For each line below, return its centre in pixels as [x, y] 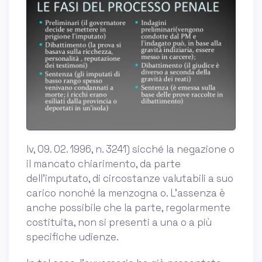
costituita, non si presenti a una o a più [119, 222]
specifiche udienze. [73, 237]
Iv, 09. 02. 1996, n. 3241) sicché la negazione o [130, 149]
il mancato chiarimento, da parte [104, 163]
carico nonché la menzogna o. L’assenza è [126, 193]
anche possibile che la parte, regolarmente [128, 207]
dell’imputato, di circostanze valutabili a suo [130, 178]
